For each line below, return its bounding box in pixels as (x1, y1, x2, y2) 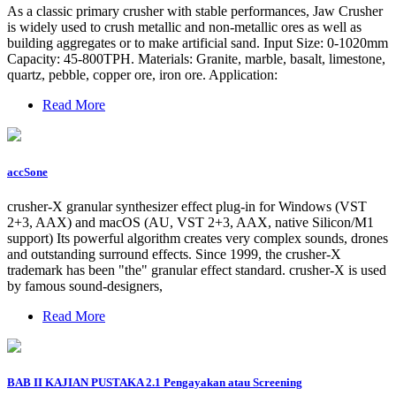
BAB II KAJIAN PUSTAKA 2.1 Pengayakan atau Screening (7, 375, 302, 389)
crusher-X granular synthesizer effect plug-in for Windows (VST (7, 198, 367, 214)
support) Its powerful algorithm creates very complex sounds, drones (7, 230, 388, 246)
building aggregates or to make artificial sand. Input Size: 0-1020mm (7, 35, 388, 51)
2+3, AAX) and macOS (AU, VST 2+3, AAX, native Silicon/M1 (7, 214, 374, 230)
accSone (7, 164, 48, 179)
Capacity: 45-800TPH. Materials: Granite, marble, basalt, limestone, (7, 51, 385, 67)
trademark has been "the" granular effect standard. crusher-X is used (7, 262, 386, 278)
